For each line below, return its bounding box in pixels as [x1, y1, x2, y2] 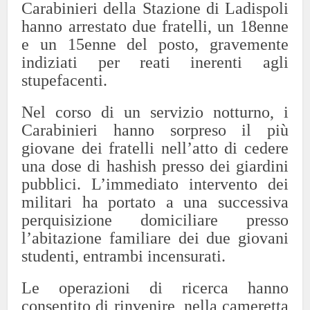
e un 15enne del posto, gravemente [21, 35, 289, 53]
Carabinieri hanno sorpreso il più [21, 120, 289, 139]
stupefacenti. [21, 71, 108, 89]
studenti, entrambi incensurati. [21, 246, 226, 265]
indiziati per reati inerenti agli [21, 53, 289, 71]
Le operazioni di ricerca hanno [21, 278, 289, 297]
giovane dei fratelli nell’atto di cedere [21, 138, 289, 157]
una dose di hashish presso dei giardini [21, 156, 289, 175]
